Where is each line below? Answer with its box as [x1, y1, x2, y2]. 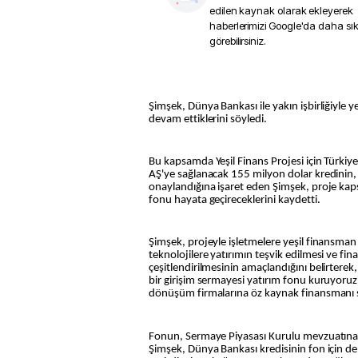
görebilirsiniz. [209, 34, 266, 47]
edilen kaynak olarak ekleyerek [209, 4, 353, 17]
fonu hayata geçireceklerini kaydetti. [149, 193, 320, 206]
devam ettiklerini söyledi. [149, 113, 267, 125]
